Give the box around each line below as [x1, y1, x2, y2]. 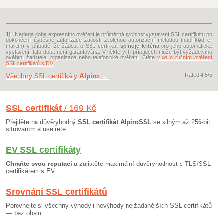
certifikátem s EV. [6, 167, 56, 175]
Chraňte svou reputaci [6, 160, 72, 168]
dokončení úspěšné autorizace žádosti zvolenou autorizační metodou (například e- [6, 37, 212, 43]
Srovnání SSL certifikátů [6, 187, 107, 197]
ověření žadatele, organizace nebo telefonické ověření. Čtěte [6, 54, 158, 61]
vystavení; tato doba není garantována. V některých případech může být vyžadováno [6, 49, 212, 55]
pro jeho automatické [159, 43, 213, 49]
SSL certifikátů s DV [6, 60, 53, 67]
